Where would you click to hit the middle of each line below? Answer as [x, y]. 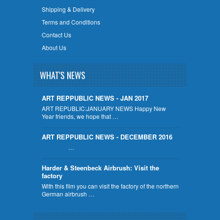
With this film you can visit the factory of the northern [110, 186]
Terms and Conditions [71, 22]
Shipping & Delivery [68, 9]
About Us [54, 47]
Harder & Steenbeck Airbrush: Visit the [100, 167]
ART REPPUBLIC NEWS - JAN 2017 [95, 98]
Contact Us [56, 34]
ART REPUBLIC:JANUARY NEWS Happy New [104, 108]
